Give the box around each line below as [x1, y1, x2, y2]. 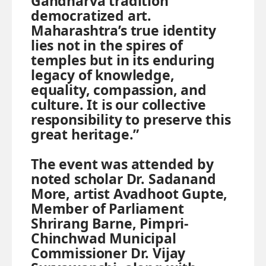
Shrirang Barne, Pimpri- [31, 213, 189, 233]
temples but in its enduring [31, 50, 215, 69]
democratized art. [31, 5, 152, 25]
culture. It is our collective [31, 94, 207, 114]
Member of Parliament [31, 198, 184, 218]
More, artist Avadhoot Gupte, [31, 183, 228, 203]
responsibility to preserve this [31, 109, 231, 129]
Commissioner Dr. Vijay [31, 243, 186, 262]
